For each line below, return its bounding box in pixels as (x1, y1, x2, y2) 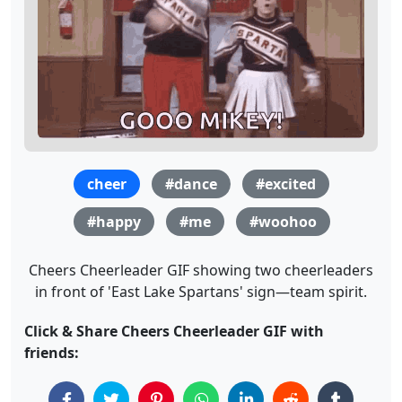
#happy (86, 212, 141, 232)
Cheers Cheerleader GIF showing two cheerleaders (29, 260, 373, 281)
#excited (256, 174, 316, 195)
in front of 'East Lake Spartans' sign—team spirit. (35, 282, 367, 302)
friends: (24, 343, 79, 363)
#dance (165, 174, 217, 195)
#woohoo (249, 212, 317, 232)
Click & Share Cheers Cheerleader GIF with (24, 321, 324, 342)
